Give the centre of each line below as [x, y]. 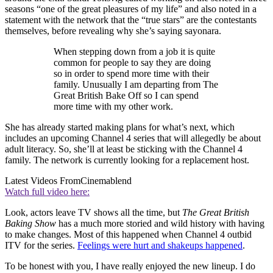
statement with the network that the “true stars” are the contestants [131, 20]
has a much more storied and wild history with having [160, 224]
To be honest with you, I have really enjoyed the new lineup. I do [130, 266]
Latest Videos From [43, 181]
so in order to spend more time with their [131, 74]
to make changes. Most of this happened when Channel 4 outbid [128, 235]
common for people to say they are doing [132, 63]
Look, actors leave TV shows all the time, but [94, 213]
